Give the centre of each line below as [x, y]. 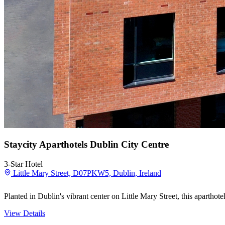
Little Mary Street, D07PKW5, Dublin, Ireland [87, 173]
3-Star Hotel [23, 164]
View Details [25, 213]
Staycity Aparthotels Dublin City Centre [86, 145]
